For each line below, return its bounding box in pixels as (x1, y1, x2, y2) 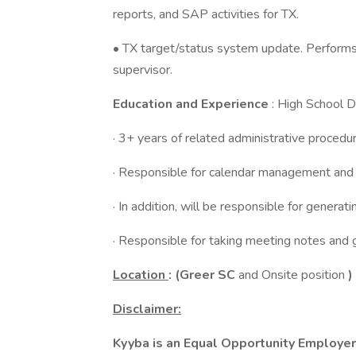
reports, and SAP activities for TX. (113, 6, 299, 23)
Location (113, 266, 168, 284)
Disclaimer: (113, 300, 181, 318)
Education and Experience (113, 95, 272, 113)
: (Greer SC (168, 266, 238, 284)
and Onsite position (238, 266, 348, 284)
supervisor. (113, 61, 172, 79)
